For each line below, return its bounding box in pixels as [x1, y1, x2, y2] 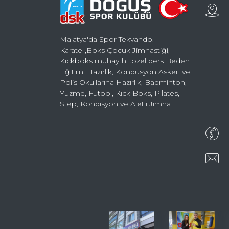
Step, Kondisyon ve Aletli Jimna [60, 99, 171, 108]
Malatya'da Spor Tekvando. [60, 34, 154, 44]
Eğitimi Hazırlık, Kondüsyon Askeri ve [60, 66, 190, 76]
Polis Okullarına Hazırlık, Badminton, [60, 77, 187, 87]
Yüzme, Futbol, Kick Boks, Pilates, [60, 88, 179, 98]
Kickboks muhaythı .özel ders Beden [60, 56, 190, 65]
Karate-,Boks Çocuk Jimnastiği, [60, 45, 170, 55]
